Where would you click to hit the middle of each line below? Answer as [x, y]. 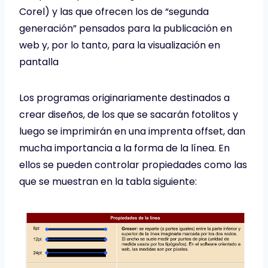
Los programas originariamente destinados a [124, 98]
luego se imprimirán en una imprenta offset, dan [132, 131]
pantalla [39, 62]
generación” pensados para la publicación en [126, 28]
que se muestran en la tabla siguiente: [108, 181]
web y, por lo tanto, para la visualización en [120, 45]
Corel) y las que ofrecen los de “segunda [114, 11]
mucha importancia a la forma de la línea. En [124, 148]
